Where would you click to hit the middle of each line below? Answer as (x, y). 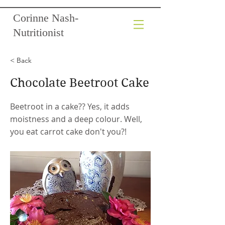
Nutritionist (38, 32)
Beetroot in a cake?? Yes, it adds (70, 106)
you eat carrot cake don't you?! (68, 132)
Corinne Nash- (46, 18)
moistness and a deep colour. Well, (76, 119)
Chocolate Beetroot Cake (80, 83)
